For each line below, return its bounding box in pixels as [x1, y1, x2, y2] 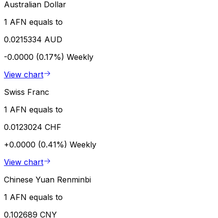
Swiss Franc [4, 87, 49, 97]
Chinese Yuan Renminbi [4, 174, 91, 184]
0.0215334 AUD [4, 34, 62, 44]
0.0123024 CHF [4, 122, 61, 132]
